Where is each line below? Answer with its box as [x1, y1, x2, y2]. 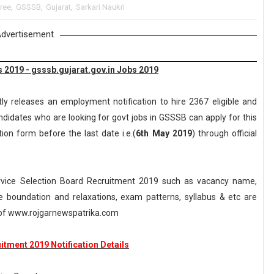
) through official [191, 128, 257, 138]
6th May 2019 [136, 128, 192, 138]
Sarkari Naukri [76, 2, 125, 12]
